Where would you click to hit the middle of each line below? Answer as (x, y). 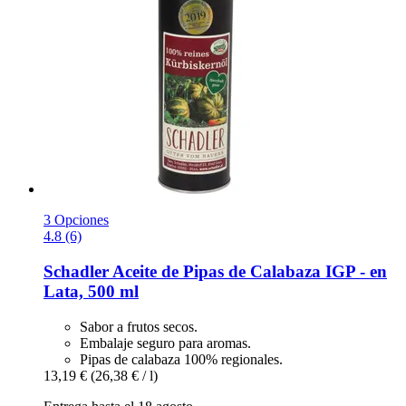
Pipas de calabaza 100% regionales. (181, 359)
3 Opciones (76, 220)
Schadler (76, 271)
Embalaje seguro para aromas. (165, 343)
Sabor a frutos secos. (139, 326)
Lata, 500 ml (91, 291)
